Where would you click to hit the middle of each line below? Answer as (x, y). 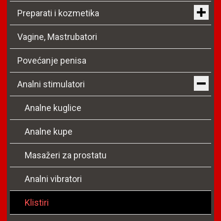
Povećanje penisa (52, 61)
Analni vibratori (53, 179)
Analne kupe (49, 132)
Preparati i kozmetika (58, 13)
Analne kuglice (53, 108)
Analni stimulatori (51, 84)
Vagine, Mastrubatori (57, 37)
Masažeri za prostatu (66, 155)
